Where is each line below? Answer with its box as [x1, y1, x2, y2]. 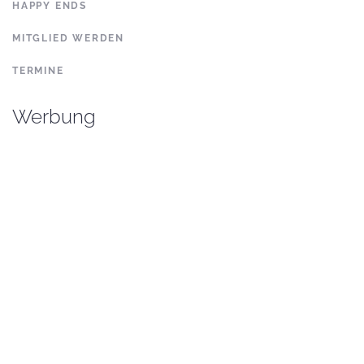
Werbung [12, 105, 96, 129]
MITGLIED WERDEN [12, 32, 124, 45]
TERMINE [12, 65, 64, 77]
